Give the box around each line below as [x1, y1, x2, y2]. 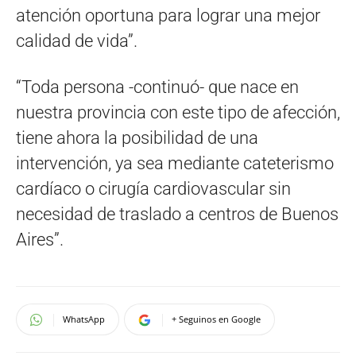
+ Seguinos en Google [172, 313, 261, 326]
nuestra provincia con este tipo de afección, [16, 103, 340, 123]
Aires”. [16, 230, 64, 250]
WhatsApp [63, 313, 105, 326]
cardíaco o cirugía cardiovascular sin [16, 179, 291, 199]
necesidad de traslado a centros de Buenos [16, 204, 339, 225]
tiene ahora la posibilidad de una [16, 128, 258, 149]
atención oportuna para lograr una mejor [16, 6, 320, 26]
